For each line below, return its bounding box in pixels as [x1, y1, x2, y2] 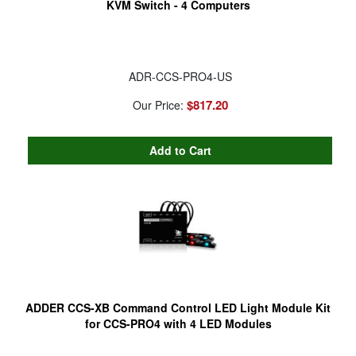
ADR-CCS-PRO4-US [128, 68, 232, 84]
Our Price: [132, 96, 187, 113]
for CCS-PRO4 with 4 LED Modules [84, 315, 272, 331]
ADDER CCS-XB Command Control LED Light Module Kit [25, 299, 331, 315]
